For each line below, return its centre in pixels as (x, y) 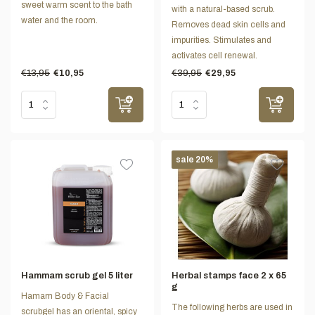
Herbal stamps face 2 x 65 (229, 276)
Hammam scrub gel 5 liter (77, 276)
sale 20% (195, 159)
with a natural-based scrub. (223, 9)
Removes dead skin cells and (229, 24)
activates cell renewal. (214, 55)
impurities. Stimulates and (221, 40)
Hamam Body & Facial (65, 296)
